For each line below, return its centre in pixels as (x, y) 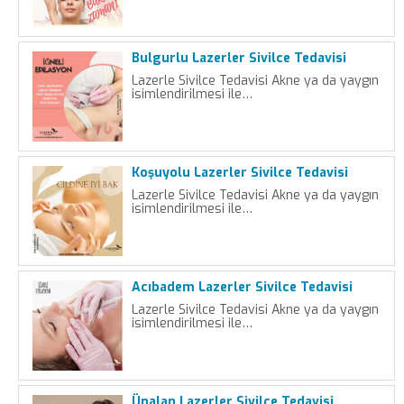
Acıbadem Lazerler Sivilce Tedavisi (242, 287)
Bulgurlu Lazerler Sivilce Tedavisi (239, 58)
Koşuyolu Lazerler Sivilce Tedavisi (240, 173)
